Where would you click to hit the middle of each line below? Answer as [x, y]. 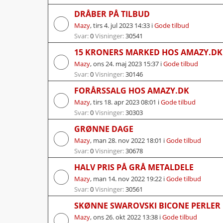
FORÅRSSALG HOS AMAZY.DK [132, 90]
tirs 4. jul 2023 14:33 [121, 25]
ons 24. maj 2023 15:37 [126, 63]
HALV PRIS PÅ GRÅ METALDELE [134, 167]
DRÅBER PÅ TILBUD [112, 14]
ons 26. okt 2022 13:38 [125, 217]
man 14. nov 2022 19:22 [127, 178]
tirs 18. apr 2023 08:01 [125, 102]
